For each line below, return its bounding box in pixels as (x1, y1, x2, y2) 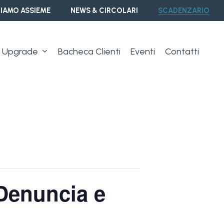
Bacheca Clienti (58, 45, 120, 57)
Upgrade (2, 45, 38, 57)
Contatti (165, 45, 199, 57)
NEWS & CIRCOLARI (70, 6, 138, 15)
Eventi (130, 45, 155, 57)
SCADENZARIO (158, 6, 209, 15)
